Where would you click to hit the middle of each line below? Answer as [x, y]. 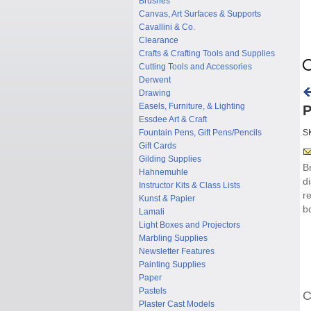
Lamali [152, 212]
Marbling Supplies [173, 238]
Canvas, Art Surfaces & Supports [200, 14]
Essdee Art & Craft [173, 119]
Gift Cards [158, 146]
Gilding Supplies [170, 159]
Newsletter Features [177, 251]
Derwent [155, 80]
